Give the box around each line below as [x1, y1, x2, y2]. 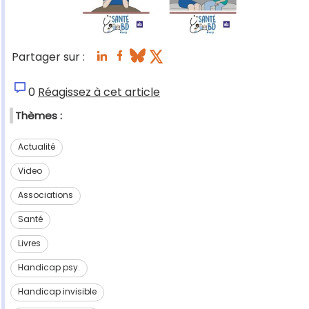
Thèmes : [15, 108, 62, 123]
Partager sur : [12, 49, 85, 66]
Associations [17, 189, 73, 201]
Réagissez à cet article [38, 84, 160, 101]
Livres [17, 237, 41, 250]
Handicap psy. [17, 261, 80, 274]
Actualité [17, 141, 55, 153]
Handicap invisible [17, 286, 97, 298]
